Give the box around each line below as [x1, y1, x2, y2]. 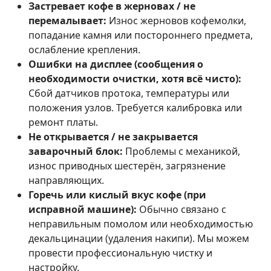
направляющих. [28, 174, 104, 188]
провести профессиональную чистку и [28, 246, 212, 260]
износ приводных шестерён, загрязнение [28, 159, 226, 173]
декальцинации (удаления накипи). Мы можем [28, 232, 249, 246]
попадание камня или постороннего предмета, [28, 28, 253, 42]
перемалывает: [28, 14, 106, 28]
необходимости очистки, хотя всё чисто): [28, 72, 241, 86]
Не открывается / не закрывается [28, 130, 198, 144]
